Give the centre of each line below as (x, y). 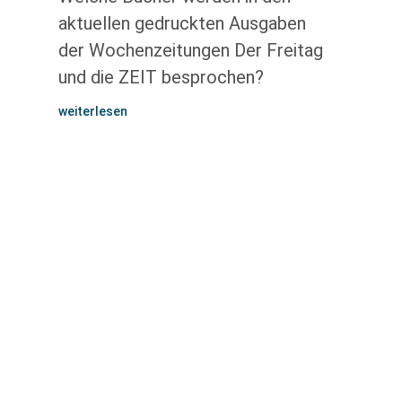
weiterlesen (92, 111)
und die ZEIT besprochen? (161, 77)
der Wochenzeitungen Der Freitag (190, 50)
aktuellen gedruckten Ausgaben (182, 23)
